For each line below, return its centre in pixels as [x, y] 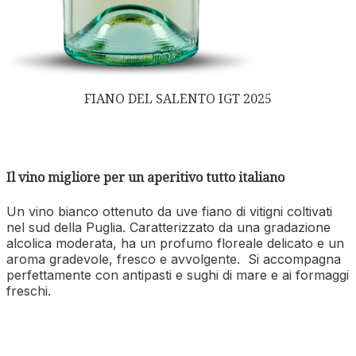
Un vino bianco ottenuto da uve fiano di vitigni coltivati [169, 211]
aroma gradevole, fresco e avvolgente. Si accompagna [174, 259]
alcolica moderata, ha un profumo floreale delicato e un [175, 243]
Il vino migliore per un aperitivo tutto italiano [145, 178]
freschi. [29, 290]
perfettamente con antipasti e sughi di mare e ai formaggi [178, 275]
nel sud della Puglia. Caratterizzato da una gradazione [168, 227]
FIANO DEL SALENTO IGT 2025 [178, 99]
